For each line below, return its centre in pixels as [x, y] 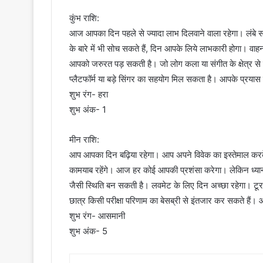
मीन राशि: [84, 140]
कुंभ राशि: [84, 18]
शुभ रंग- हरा [89, 95]
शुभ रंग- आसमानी [97, 216]
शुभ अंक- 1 [88, 110]
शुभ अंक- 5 [88, 231]
